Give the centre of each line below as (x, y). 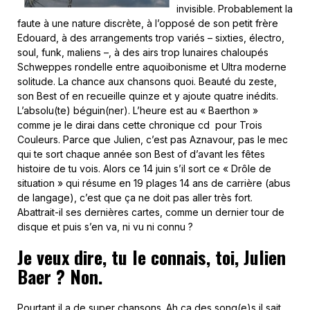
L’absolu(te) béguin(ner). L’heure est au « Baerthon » (138, 110)
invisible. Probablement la (235, 9)
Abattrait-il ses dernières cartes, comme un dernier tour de (151, 212)
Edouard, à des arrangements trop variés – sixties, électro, (151, 38)
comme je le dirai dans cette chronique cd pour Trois (140, 125)
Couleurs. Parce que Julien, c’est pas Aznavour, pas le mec (153, 139)
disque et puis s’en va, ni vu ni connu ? (105, 227)
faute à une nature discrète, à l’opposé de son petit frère (148, 23)
